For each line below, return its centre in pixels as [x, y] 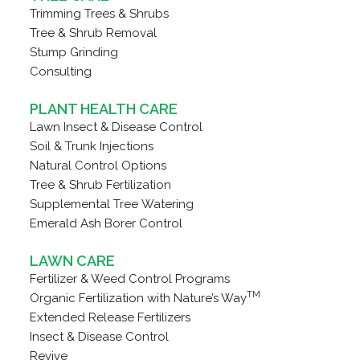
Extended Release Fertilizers [110, 317]
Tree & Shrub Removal [93, 33]
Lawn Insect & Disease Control [116, 127]
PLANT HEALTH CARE [103, 108]
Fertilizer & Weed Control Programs [129, 278]
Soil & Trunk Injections [91, 146]
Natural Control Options [98, 165]
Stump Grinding [74, 52]
